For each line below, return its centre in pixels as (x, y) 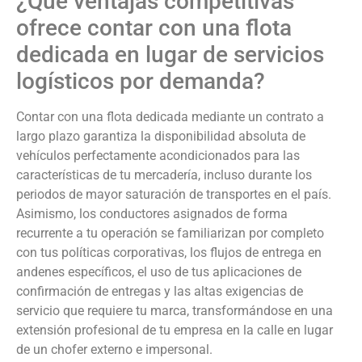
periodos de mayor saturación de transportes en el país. (174, 195)
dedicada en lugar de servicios (170, 55)
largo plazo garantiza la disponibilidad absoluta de (161, 137)
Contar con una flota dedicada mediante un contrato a (170, 117)
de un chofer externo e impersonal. (114, 350)
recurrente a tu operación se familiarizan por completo (170, 234)
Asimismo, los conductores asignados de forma (152, 214)
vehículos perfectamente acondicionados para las (158, 156)
